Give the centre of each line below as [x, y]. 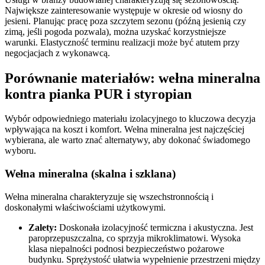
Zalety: [43, 227]
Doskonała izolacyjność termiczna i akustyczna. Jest [155, 227]
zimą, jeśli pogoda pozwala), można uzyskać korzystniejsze [115, 31]
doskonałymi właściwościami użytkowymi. [85, 207]
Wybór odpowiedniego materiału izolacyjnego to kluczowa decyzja [130, 119]
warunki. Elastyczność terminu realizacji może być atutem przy [122, 42]
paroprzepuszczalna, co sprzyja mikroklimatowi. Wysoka [135, 238]
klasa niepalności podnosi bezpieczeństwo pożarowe [126, 248]
